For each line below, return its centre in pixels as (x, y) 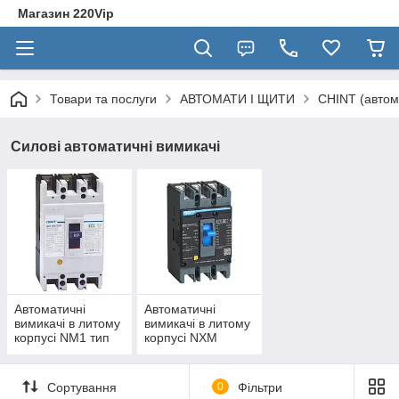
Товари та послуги (103, 99)
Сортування (82, 387)
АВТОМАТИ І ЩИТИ (237, 99)
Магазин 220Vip (66, 13)
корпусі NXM (180, 338)
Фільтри (260, 387)
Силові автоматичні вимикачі (115, 147)
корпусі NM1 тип (62, 338)
